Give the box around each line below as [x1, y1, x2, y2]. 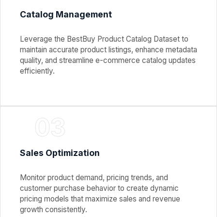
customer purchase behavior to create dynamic [20, 184, 179, 193]
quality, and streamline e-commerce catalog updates [20, 56, 196, 65]
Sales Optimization [20, 148, 100, 158]
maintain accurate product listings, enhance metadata [20, 45, 197, 55]
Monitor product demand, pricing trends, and [20, 173, 168, 183]
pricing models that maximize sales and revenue [20, 194, 180, 204]
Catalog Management [20, 9, 112, 20]
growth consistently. [20, 205, 87, 215]
